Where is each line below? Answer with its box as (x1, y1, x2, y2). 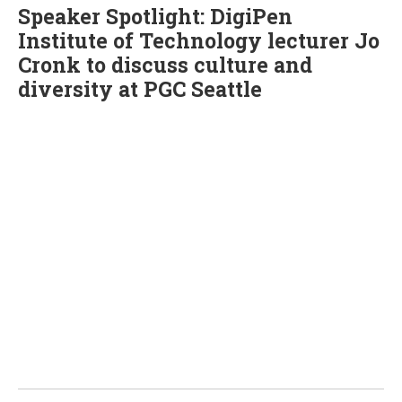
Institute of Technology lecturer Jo (18, 27, 380, 54)
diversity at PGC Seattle (18, 75, 262, 102)
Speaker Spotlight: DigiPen (18, 3, 293, 30)
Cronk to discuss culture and (18, 51, 312, 78)
